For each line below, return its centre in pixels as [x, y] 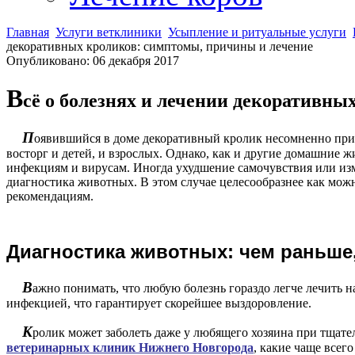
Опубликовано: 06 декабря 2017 [93, 61]
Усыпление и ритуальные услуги [257, 32]
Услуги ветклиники [109, 32]
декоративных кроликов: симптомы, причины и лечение [160, 46]
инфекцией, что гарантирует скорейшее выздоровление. [159, 303]
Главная [28, 32]
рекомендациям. [50, 196]
